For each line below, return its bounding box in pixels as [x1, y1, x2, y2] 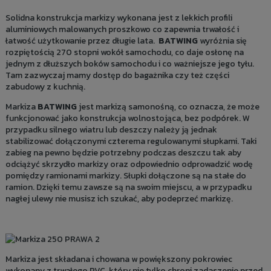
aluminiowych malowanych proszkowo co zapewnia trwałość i [5, 23, 239, 36]
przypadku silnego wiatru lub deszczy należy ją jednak [5, 123, 217, 137]
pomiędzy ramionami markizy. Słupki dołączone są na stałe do [5, 169, 246, 183]
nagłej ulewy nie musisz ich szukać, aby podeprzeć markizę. [5, 192, 237, 206]
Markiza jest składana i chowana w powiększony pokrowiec [5, 253, 232, 266]
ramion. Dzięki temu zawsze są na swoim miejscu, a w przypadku [5, 181, 252, 194]
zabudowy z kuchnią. [5, 80, 85, 94]
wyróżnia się [197, 34, 247, 48]
